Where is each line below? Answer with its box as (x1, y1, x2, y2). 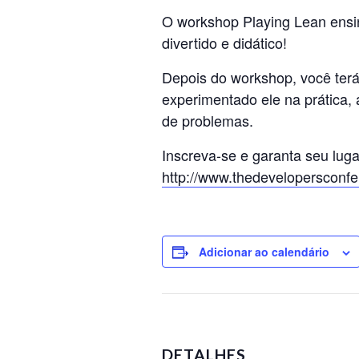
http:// (162, 166, 198, 187)
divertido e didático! (162, 32, 287, 53)
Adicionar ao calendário (199, 244, 329, 260)
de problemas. (162, 110, 253, 131)
